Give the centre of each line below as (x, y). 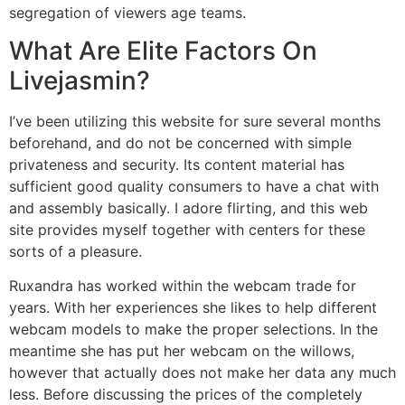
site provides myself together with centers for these (187, 229)
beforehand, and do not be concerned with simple (180, 142)
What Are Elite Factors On (163, 50)
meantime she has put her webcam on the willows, (182, 351)
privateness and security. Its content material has (177, 164)
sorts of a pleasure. (75, 251)
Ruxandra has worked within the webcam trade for (183, 286)
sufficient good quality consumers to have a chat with (194, 186)
